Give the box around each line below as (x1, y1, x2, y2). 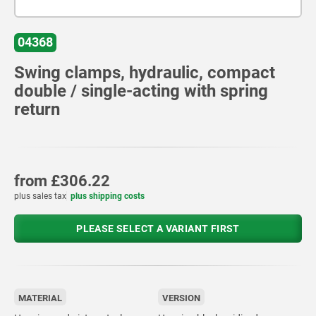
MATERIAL (18, 292, 62, 303)
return (14, 99, 60, 119)
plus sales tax (14, 190, 66, 201)
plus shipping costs (71, 190, 145, 201)
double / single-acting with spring (14, 80, 268, 101)
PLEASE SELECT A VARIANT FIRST (76, 222, 240, 234)
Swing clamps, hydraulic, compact (14, 62, 275, 83)
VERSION (162, 292, 200, 303)
